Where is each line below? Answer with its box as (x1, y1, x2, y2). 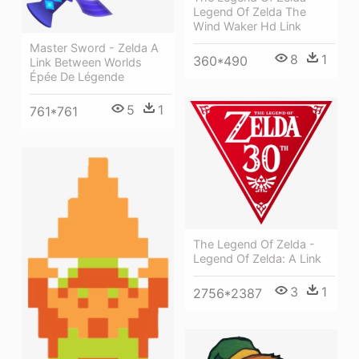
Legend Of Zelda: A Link (193, 251, 321, 265)
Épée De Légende (30, 70, 124, 84)
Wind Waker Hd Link (193, 19, 301, 34)
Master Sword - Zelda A (30, 41, 159, 55)
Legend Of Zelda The (193, 5, 306, 19)
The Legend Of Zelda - (193, 236, 315, 251)
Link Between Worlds (30, 55, 142, 70)
